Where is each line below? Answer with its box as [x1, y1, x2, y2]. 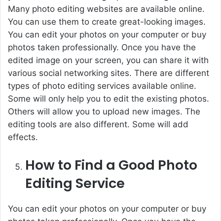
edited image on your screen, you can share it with [8, 55, 209, 66]
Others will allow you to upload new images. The [8, 107, 200, 117]
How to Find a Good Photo [25, 156, 197, 175]
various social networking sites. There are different [8, 68, 209, 78]
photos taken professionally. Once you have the [8, 42, 196, 53]
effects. [8, 132, 38, 143]
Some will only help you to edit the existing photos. [8, 94, 209, 104]
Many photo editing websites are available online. [8, 4, 205, 14]
